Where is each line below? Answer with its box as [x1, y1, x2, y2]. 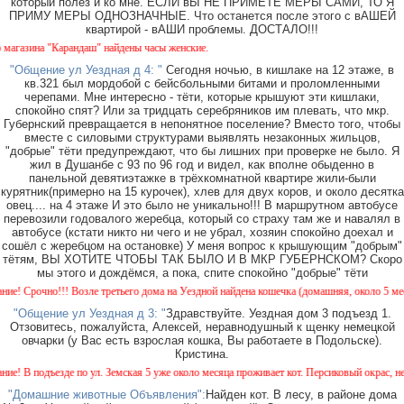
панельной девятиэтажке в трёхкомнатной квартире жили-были [28, 171, 376, 186]
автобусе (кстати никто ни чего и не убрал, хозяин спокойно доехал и [11, 225, 393, 240]
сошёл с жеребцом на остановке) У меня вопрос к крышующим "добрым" [2, 239, 402, 253]
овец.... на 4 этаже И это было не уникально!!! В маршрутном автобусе [6, 198, 398, 213]
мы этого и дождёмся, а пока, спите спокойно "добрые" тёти [36, 266, 368, 280]
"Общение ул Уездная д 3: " [13, 307, 166, 321]
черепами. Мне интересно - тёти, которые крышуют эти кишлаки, [24, 90, 380, 105]
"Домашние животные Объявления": [7, 388, 206, 402]
